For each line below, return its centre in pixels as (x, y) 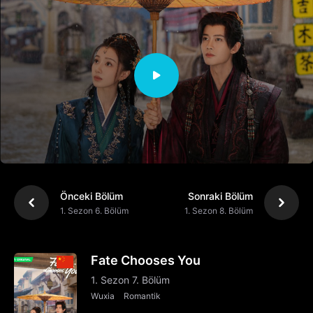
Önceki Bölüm (92, 196)
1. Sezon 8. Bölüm (219, 210)
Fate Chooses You (146, 261)
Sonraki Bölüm (220, 196)
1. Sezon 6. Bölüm (94, 210)
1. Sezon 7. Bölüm (130, 280)
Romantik (142, 296)
